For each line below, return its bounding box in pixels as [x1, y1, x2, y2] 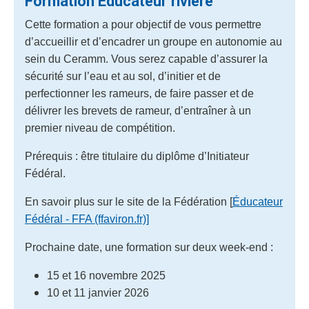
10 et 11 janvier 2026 [47, 287, 149, 299]
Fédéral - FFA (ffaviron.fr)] [25, 213, 149, 225]
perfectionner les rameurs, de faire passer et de [25, 88, 254, 99]
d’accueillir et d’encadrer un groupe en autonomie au [25, 36, 282, 48]
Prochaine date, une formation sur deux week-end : [25, 241, 276, 253]
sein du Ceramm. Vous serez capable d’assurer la [25, 53, 268, 65]
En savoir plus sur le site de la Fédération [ [25, 196, 232, 208]
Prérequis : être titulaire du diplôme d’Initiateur [25, 150, 249, 162]
